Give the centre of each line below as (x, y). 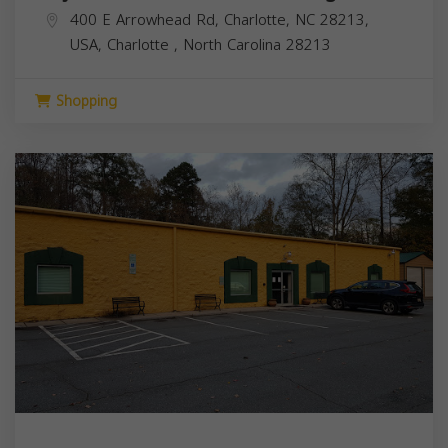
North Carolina (234, 44)
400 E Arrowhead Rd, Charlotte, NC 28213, (219, 19)
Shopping (84, 101)
